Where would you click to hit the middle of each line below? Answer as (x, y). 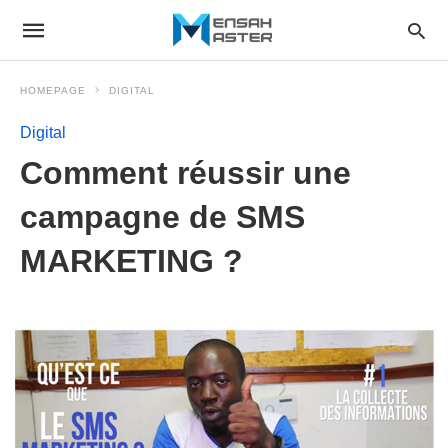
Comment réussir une (185, 173)
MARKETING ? (131, 261)
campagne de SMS (162, 217)
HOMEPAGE (53, 90)
